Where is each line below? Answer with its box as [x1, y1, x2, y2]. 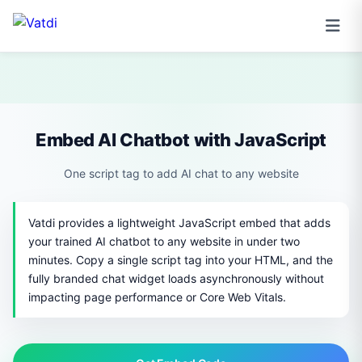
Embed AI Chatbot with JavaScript [36, 129, 326, 150]
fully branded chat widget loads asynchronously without [28, 271, 324, 285]
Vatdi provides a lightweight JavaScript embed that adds [28, 216, 330, 229]
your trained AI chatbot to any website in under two [28, 234, 300, 248]
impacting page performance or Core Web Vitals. [28, 290, 286, 304]
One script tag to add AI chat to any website [63, 166, 299, 180]
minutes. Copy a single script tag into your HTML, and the [28, 253, 333, 267]
